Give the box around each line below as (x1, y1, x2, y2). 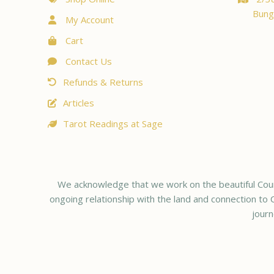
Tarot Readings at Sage (62, 117, 163, 130)
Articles (62, 96, 94, 109)
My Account (62, 13, 114, 26)
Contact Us (62, 54, 112, 67)
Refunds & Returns (62, 75, 143, 88)
